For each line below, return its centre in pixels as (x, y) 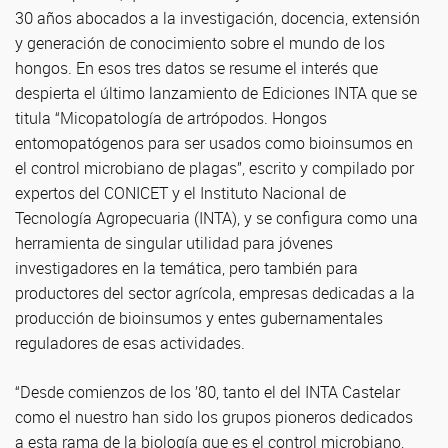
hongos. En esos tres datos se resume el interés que (196, 68)
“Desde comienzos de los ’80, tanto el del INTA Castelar (207, 392)
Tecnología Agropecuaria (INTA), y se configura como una (216, 218)
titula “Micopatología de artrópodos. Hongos (171, 118)
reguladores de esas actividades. (130, 343)
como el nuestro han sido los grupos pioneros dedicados (214, 417)
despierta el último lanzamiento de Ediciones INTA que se (216, 93)
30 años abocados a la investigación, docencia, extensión (217, 18)
